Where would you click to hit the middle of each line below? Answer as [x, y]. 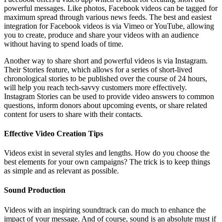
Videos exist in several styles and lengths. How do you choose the [107, 153]
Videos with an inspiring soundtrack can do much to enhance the [105, 210]
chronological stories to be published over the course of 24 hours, [106, 78]
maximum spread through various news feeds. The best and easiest [108, 17]
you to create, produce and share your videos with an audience [101, 35]
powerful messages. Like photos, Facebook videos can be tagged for [111, 8]
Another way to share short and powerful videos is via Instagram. [106, 60]
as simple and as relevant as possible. [61, 171]
